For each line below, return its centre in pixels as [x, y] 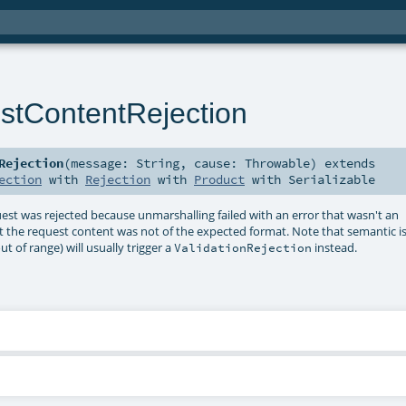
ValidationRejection [243, 247]
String [158, 164]
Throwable [278, 164]
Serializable [332, 180]
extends [347, 164]
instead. [335, 247]
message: [104, 164]
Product [219, 180]
